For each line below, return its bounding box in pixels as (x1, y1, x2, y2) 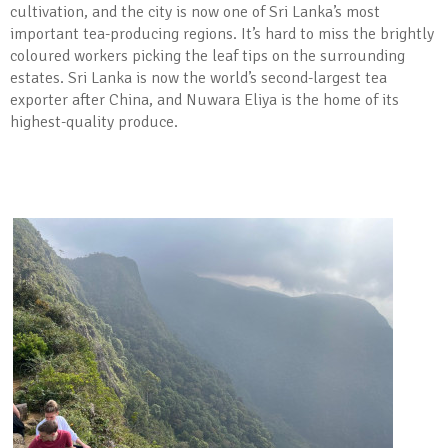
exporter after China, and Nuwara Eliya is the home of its (10, 90, 399, 110)
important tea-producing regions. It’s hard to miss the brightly (10, 24, 434, 44)
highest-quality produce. (10, 112, 178, 132)
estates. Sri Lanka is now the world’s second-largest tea (10, 68, 387, 88)
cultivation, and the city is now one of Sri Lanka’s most (10, 2, 380, 22)
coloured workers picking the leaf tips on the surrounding (10, 46, 405, 66)
